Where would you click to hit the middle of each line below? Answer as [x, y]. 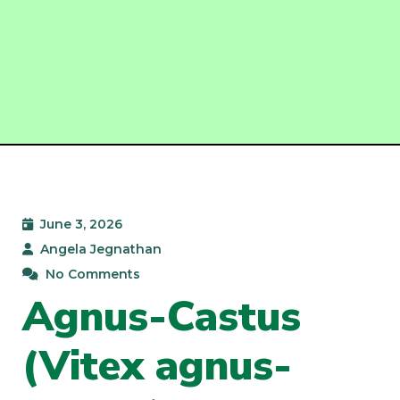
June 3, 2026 [81, 224]
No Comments [93, 274]
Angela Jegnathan [101, 249]
